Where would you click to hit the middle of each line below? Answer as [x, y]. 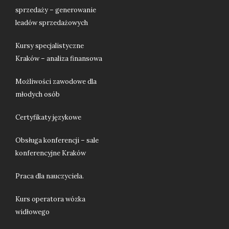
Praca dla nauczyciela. [50, 176]
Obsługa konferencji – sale [57, 140]
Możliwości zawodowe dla [56, 81]
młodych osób [38, 94]
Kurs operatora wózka [50, 199]
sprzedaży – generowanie [56, 10]
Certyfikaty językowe [48, 117]
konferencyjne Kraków [51, 153]
